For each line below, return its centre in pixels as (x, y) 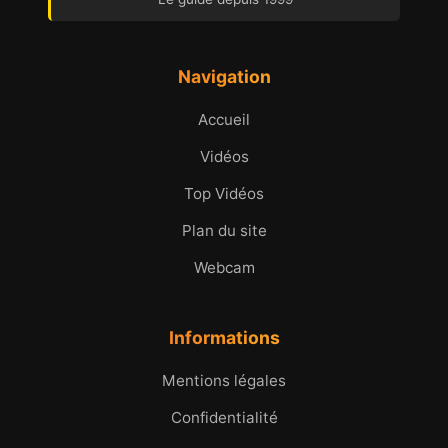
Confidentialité (224, 417)
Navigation (224, 76)
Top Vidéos (224, 193)
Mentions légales (224, 380)
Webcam (224, 267)
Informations (224, 337)
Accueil (224, 119)
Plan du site (224, 230)
